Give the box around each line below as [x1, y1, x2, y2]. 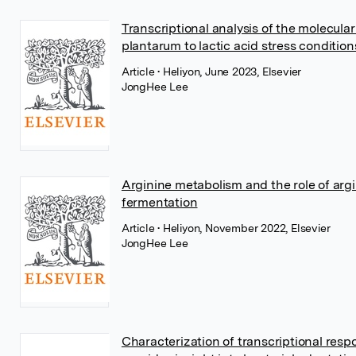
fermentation [121, 195, 198, 210]
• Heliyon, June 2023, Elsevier [157, 65, 302, 78]
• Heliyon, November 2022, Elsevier [157, 222, 331, 234]
